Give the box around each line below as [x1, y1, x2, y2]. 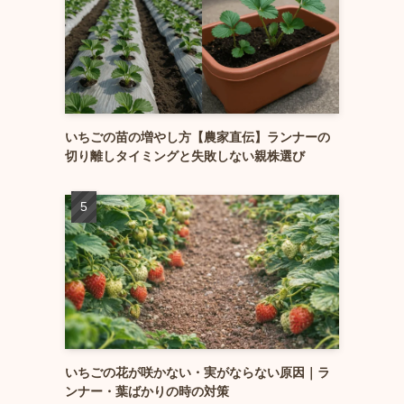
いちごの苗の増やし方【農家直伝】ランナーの [65, 130, 330, 144]
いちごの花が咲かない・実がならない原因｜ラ [65, 365, 330, 380]
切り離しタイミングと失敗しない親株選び [65, 149, 305, 163]
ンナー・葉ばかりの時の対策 [65, 384, 229, 399]
